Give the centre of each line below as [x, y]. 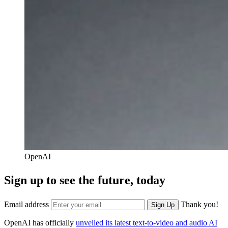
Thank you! [199, 205]
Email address [27, 205]
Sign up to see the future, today [85, 180]
